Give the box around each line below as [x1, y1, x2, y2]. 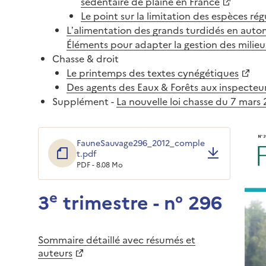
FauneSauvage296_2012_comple [77, 136, 205, 148]
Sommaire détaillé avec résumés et [38, 232, 195, 246]
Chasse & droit [52, 51, 119, 65]
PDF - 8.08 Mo [77, 159, 123, 169]
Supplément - [52, 94, 116, 107]
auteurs [38, 245, 72, 259]
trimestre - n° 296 [58, 188, 222, 214]
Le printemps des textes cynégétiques [66, 65, 239, 79]
